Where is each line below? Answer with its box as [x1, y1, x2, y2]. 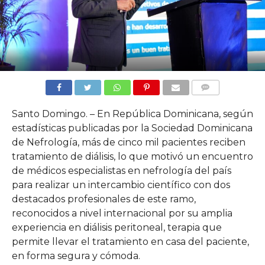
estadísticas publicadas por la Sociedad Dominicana [11, 122, 253, 134]
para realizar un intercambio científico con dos [11, 179, 230, 190]
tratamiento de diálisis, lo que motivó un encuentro [11, 150, 253, 162]
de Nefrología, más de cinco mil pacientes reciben [11, 136, 245, 148]
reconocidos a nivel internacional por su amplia [11, 207, 232, 219]
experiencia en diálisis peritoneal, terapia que [11, 221, 222, 233]
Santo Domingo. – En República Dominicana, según [11, 108, 253, 119]
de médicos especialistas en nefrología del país [11, 164, 231, 176]
